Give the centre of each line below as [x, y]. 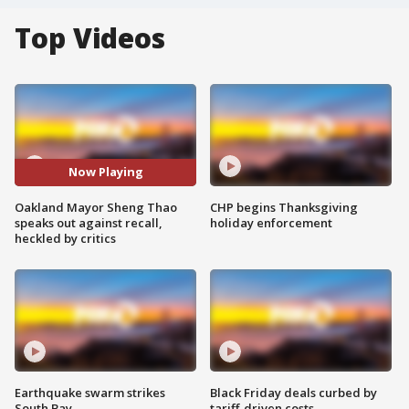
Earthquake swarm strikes [90, 392]
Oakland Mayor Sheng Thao [96, 207]
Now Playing [105, 172]
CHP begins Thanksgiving [284, 207]
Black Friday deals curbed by [294, 392]
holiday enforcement [271, 222]
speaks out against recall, [89, 222]
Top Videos [90, 38]
